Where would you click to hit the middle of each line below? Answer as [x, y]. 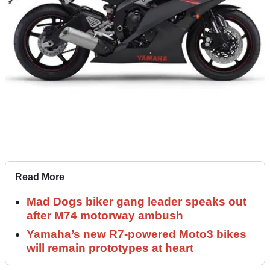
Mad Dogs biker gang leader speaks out [137, 201]
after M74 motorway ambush [105, 215]
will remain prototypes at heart [110, 248]
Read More [40, 177]
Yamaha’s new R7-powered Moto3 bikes [137, 234]
